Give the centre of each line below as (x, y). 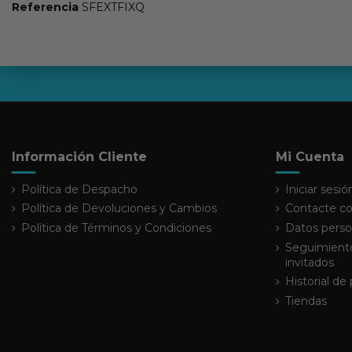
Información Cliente (79, 157)
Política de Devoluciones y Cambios (119, 209)
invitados (310, 262)
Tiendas (306, 301)
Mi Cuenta (310, 157)
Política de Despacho (79, 189)
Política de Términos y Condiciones (116, 228)
